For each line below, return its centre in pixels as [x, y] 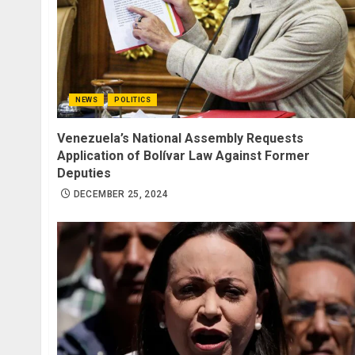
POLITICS [132, 100]
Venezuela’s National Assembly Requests [180, 139]
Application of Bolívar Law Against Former [183, 156]
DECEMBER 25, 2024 [120, 195]
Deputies [84, 174]
